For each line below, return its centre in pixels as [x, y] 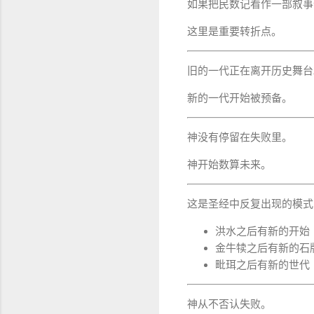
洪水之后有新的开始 [262, 232]
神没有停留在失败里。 [240, 138]
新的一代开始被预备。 [240, 98]
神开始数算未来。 [229, 165]
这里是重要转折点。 [234, 32]
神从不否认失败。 [229, 305]
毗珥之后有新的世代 [262, 265]
